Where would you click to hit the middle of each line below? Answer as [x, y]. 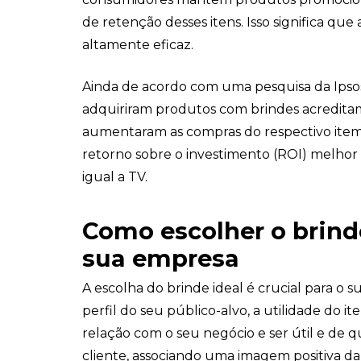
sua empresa [161, 259]
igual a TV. [115, 177]
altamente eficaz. [138, 45]
